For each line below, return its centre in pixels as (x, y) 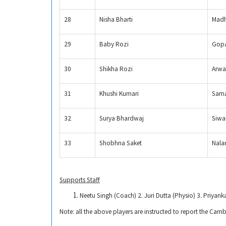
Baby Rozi (114, 44)
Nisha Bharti (116, 20)
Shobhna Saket (121, 143)
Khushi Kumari (119, 94)
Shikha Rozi (116, 69)
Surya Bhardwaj (122, 119)
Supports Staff (80, 180)
